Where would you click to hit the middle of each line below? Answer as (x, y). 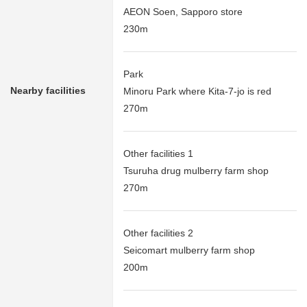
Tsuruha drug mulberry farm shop (196, 171)
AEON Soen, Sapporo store (183, 12)
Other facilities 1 (158, 154)
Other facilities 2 (158, 233)
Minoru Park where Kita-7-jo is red (197, 91)
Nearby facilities (48, 91)
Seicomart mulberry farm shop (189, 250)
